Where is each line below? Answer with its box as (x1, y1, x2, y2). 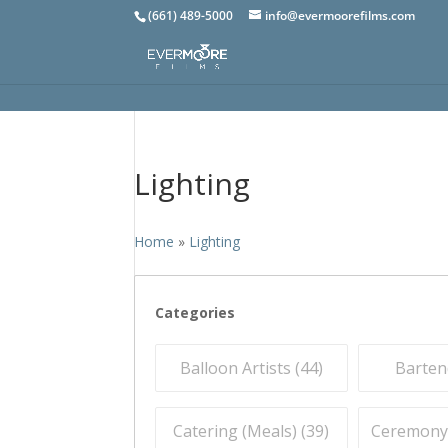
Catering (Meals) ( (173, 420, 307, 442)
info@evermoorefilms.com (265, 7, 416, 24)
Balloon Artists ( (179, 357, 300, 379)
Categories (155, 303, 236, 322)
